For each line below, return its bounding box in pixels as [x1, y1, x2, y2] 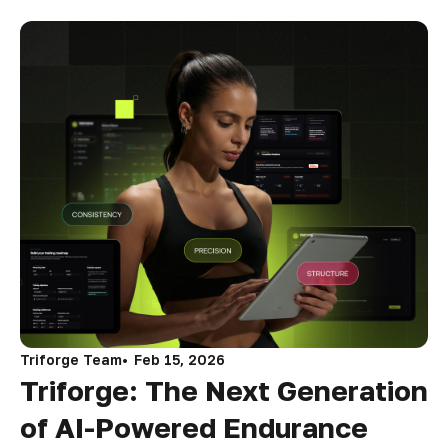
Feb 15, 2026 [134, 350, 225, 368]
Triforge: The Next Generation [20, 373, 428, 407]
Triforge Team [20, 350, 122, 368]
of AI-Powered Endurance [20, 410, 368, 444]
